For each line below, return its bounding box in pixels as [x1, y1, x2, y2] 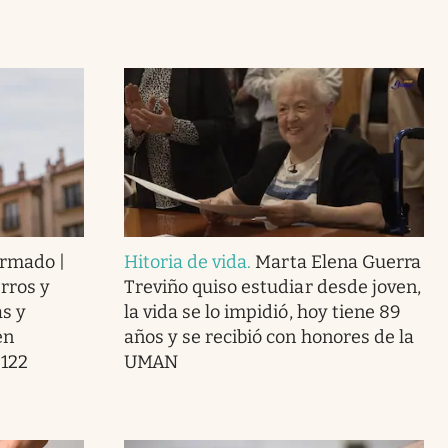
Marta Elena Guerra [255, 250, 421, 273]
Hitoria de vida [123, 250, 248, 273]
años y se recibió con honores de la [123, 325, 414, 348]
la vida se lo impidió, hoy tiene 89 [123, 300, 401, 323]
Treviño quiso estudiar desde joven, [123, 275, 421, 298]
